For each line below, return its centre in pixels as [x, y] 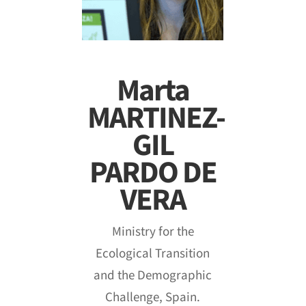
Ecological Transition [153, 253]
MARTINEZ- [156, 118]
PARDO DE [153, 173]
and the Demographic [153, 275]
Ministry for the [153, 232]
